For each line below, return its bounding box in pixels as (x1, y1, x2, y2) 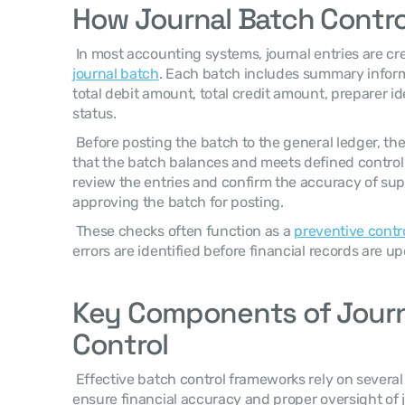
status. (72, 105, 120, 122)
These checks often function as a (75, 222, 295, 240)
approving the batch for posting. (72, 193, 287, 211)
